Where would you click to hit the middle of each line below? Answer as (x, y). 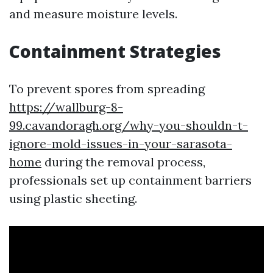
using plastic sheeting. (73, 198)
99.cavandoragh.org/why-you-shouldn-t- (129, 125)
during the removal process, (123, 162)
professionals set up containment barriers (130, 180)
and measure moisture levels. (93, 14)
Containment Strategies (115, 51)
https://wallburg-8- (66, 107)
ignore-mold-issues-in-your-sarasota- (121, 144)
